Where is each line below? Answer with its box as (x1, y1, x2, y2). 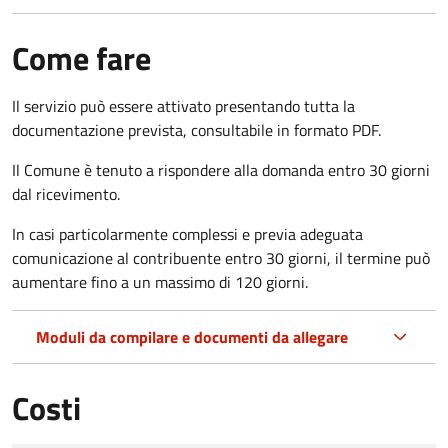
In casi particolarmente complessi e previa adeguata (12, 221, 363, 246)
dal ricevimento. (12, 181, 120, 206)
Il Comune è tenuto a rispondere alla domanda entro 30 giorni (12, 157, 430, 182)
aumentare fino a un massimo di (12, 269, 231, 294)
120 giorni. (235, 269, 308, 294)
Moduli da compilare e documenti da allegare (36, 324, 348, 349)
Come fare (12, 33, 151, 82)
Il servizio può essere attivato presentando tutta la (12, 93, 355, 118)
